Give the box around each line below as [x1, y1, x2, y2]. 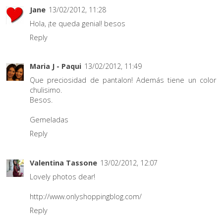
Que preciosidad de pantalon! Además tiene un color [30, 75, 216, 85]
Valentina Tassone [30, 158, 97, 167]
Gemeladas [30, 115, 68, 125]
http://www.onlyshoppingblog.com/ [30, 191, 142, 201]
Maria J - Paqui [30, 61, 81, 71]
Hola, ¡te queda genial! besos [30, 18, 125, 28]
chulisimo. [30, 85, 62, 95]
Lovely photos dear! [30, 171, 95, 181]
